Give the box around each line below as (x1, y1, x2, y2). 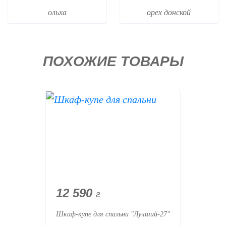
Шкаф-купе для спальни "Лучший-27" (56, 210, 170, 218)
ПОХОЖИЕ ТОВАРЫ (42, 53, 184, 69)
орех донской (147, 8, 191, 17)
